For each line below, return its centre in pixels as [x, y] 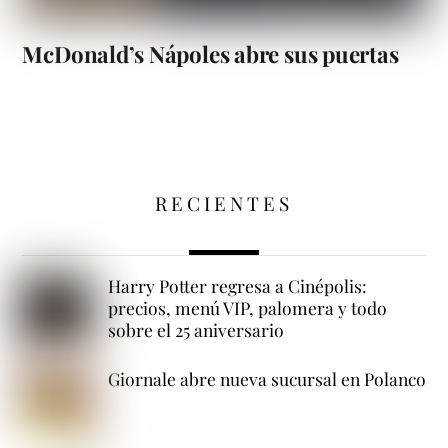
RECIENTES [224, 202]
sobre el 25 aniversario [195, 329]
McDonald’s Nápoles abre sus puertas [210, 54]
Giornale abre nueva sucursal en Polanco [266, 378]
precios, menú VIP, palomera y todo [247, 307]
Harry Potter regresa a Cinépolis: [237, 285]
